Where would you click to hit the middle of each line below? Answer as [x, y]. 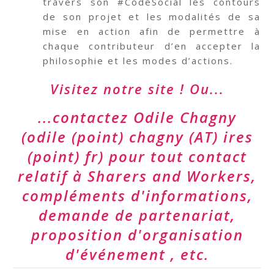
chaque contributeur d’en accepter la [152, 46]
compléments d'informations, [137, 195]
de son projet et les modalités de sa [152, 17]
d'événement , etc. [137, 254]
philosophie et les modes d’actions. [138, 61]
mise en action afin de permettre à [152, 31]
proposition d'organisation [137, 235]
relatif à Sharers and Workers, [137, 176]
